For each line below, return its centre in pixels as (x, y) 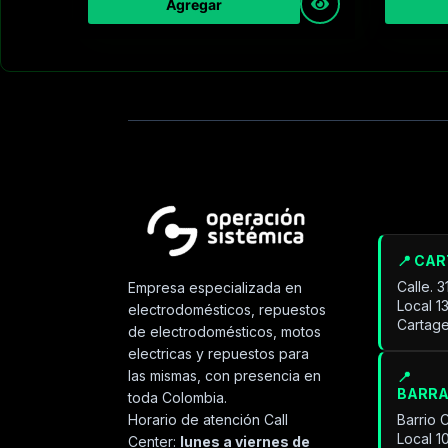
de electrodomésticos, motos (225, 331)
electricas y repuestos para (219, 353)
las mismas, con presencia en (225, 375)
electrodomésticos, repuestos (227, 309)
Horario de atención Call (208, 419)
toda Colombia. (178, 397)
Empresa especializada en (215, 287)
